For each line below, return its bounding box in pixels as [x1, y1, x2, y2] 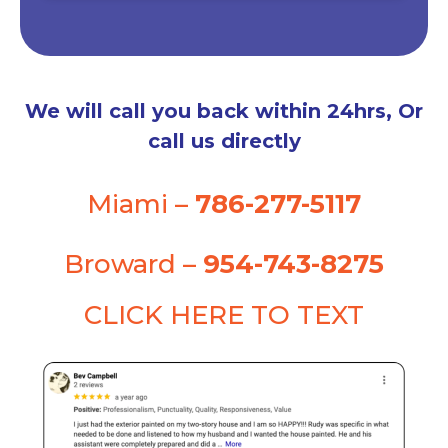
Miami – [87, 187, 188, 220]
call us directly [147, 128, 301, 153]
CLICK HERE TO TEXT [84, 298, 364, 331]
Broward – [64, 247, 196, 280]
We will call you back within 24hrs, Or [25, 98, 423, 123]
